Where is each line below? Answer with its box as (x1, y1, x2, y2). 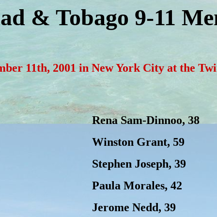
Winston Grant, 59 (92, 136, 185, 148)
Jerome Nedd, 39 (92, 201, 176, 214)
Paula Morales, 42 (92, 179, 182, 192)
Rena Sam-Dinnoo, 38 (92, 114, 200, 126)
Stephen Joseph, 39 (92, 157, 186, 170)
